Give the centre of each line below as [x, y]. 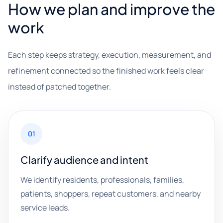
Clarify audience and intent [84, 160]
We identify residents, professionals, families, [102, 180]
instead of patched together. [59, 87]
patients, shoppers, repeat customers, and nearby [111, 194]
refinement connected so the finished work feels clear [106, 71]
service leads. [45, 208]
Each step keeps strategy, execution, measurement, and [110, 55]
